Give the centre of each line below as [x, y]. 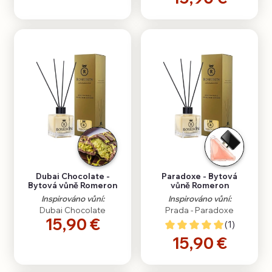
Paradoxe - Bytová [199, 176]
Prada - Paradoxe [199, 210]
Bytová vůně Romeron [73, 185]
